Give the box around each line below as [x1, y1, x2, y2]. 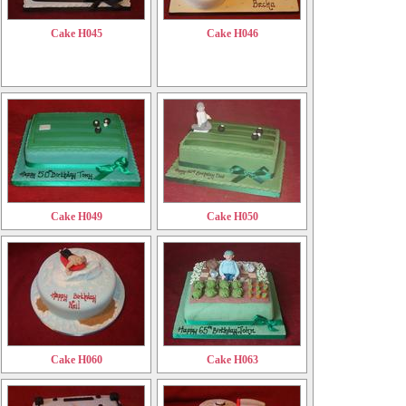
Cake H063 [206, 353, 258, 367]
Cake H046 [206, 27, 258, 41]
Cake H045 [50, 27, 102, 41]
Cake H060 [50, 353, 102, 367]
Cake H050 [206, 210, 258, 224]
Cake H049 [50, 210, 102, 224]
